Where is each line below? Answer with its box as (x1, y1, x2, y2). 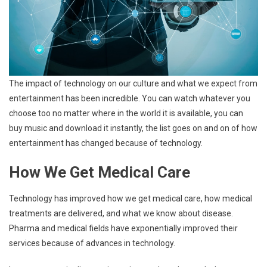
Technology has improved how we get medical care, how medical (9, 193, 252, 203)
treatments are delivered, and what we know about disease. (9, 208, 233, 218)
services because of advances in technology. (9, 238, 175, 248)
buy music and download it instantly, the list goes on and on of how (9, 123, 257, 133)
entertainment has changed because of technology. (9, 138, 203, 148)
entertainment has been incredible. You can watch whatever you (9, 93, 250, 103)
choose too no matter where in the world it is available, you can (9, 108, 243, 118)
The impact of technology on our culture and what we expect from (9, 78, 257, 88)
